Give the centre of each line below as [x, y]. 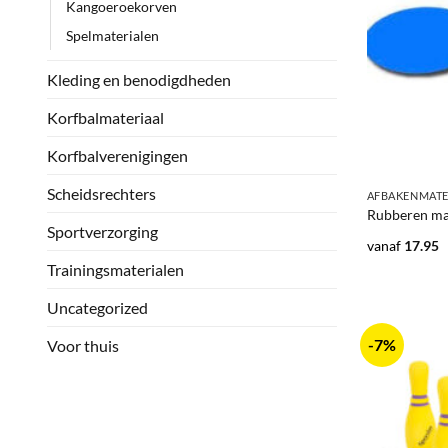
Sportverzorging [102, 232]
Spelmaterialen [112, 36]
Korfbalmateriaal [105, 118]
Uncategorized [97, 308]
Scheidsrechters [101, 194]
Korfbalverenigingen [117, 156]
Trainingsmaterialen [115, 270]
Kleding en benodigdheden [139, 80]
